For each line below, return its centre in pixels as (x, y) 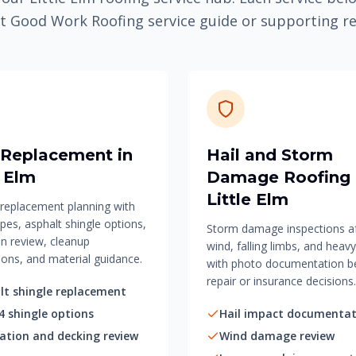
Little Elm (248, 199)
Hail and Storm (270, 155)
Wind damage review (277, 336)
